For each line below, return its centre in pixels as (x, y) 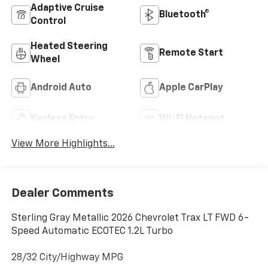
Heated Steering (69, 46)
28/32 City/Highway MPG (67, 258)
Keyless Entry (62, 119)
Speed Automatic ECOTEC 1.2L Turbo (92, 231)
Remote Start (191, 53)
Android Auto (61, 88)
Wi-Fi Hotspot (192, 119)
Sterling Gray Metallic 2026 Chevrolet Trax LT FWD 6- (130, 218)
